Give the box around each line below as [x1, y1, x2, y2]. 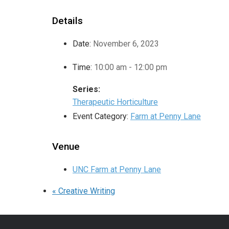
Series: [73, 84, 100, 95]
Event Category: [73, 111, 128, 122]
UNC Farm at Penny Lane [73, 165, 161, 175]
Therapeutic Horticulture [73, 97, 158, 107]
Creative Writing [56, 186, 115, 196]
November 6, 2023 [93, 39, 159, 49]
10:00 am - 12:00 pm [94, 62, 167, 73]
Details [52, 15, 83, 27]
